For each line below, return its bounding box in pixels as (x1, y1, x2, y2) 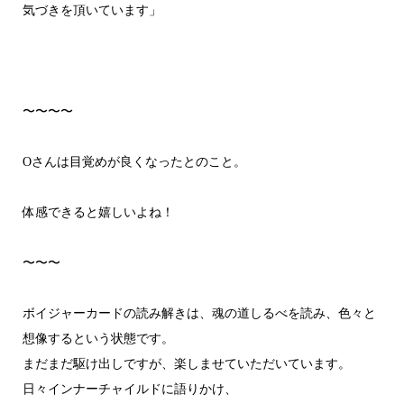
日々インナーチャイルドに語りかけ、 (22, 381, 237, 396)
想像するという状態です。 (22, 331, 174, 345)
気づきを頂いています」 (22, 3, 161, 17)
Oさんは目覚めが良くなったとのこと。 (22, 154, 246, 169)
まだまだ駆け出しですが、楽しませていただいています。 (22, 356, 351, 371)
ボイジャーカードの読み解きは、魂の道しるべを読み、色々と (22, 306, 376, 320)
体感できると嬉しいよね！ (22, 205, 174, 219)
